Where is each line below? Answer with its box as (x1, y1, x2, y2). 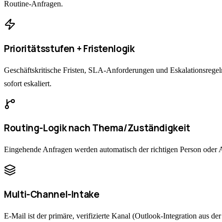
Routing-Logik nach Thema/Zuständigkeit (4, 121, 190, 135)
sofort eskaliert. (4, 79, 52, 88)
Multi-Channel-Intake (4, 187, 100, 201)
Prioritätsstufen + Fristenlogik (4, 42, 135, 55)
